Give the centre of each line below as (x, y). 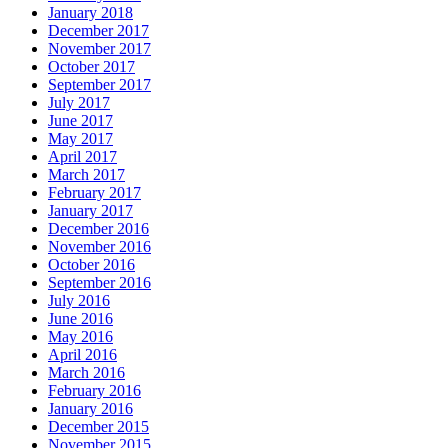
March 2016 (86, 373)
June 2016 (80, 319)
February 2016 (94, 391)
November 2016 (99, 247)
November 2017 (99, 49)
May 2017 (80, 139)
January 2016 (90, 409)
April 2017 (82, 157)
